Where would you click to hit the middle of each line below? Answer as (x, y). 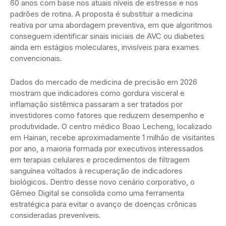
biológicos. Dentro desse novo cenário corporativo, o (102, 182)
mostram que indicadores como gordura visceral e (97, 93)
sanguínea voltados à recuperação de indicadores (96, 171)
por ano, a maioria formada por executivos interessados (107, 148)
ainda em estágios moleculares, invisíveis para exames (105, 47)
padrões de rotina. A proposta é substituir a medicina (101, 14)
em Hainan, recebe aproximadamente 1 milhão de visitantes (112, 137)
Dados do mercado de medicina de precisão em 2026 (104, 82)
